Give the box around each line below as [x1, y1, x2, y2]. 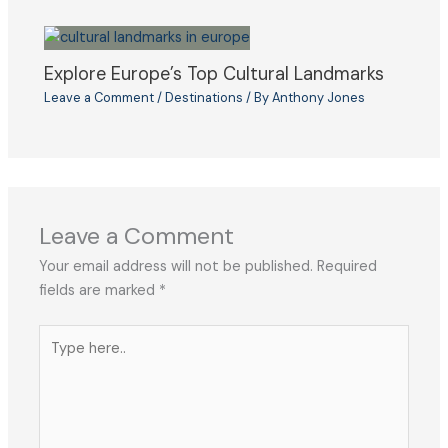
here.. [38, 350, 76, 370]
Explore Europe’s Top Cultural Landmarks [44, 61, 385, 86]
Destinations [165, 88, 244, 106]
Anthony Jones [272, 88, 366, 106]
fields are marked [39, 281, 160, 301]
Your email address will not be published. [39, 257, 314, 277]
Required [317, 257, 378, 277]
